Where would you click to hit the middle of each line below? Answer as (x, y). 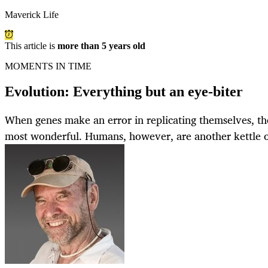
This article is (31, 46)
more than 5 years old (101, 46)
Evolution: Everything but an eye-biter (124, 92)
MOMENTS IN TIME (48, 66)
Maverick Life (32, 15)
